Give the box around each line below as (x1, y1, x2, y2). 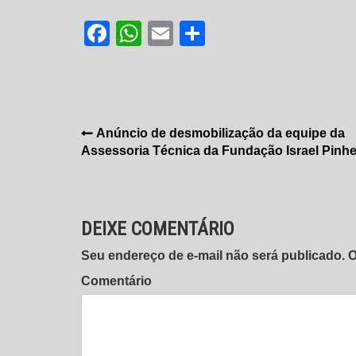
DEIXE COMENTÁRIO (81, 218, 234, 241)
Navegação (80, 123, 186, 152)
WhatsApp (141, 19, 259, 48)
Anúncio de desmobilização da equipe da (96, 126, 345, 141)
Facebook (110, 19, 222, 48)
